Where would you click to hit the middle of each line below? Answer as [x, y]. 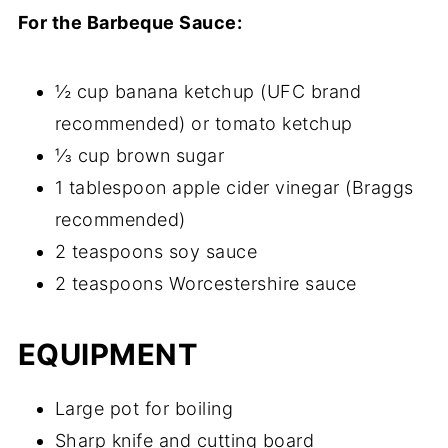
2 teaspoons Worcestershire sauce [205, 283]
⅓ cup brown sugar [139, 155]
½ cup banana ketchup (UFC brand [208, 91]
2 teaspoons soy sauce [156, 251]
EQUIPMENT [108, 354]
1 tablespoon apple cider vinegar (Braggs [234, 187]
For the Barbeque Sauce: [130, 22]
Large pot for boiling [144, 408]
